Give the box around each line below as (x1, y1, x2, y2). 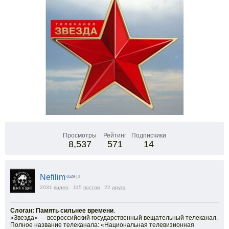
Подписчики (131, 132, 166, 139)
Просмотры (63, 132, 97, 139)
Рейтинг (103, 132, 126, 139)
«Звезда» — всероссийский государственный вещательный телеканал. (10, 214, 218, 221)
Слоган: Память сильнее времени (10, 207, 113, 214)
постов (83, 185, 100, 190)
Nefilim (40, 173, 65, 181)
